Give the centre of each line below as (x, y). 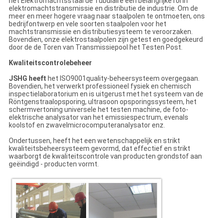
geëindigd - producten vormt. (54, 164)
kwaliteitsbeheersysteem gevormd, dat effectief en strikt (99, 149)
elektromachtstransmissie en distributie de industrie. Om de (103, 9)
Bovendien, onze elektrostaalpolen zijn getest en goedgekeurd (106, 40)
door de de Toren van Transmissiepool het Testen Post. (95, 47)
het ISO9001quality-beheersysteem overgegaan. (123, 79)
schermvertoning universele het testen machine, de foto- (98, 110)
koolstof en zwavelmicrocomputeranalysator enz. (87, 125)
